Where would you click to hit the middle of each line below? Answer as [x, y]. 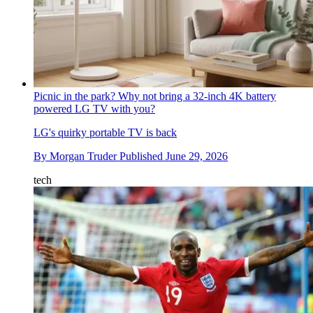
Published [143, 156]
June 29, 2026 [197, 156]
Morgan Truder [83, 156]
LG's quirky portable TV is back [105, 132]
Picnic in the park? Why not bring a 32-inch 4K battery [155, 96]
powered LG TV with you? [94, 108]
